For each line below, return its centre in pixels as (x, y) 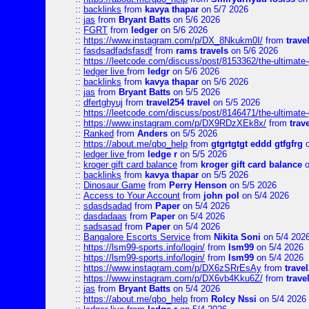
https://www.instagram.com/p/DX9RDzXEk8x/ (175, 123)
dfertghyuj (103, 102)
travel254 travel (178, 102)
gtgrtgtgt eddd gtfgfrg (257, 144)
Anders (152, 133)
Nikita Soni (237, 237)
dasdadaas (105, 216)
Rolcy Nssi (234, 299)
